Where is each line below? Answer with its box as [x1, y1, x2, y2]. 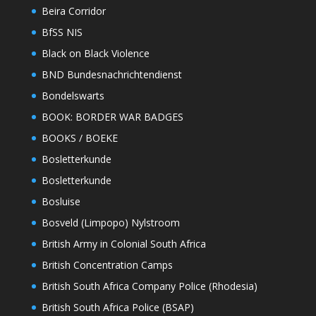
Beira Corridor [41, 4, 106, 18]
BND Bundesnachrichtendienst [41, 68, 182, 82]
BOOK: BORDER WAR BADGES [41, 110, 183, 124]
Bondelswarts [41, 89, 104, 103]
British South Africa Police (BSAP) [41, 300, 194, 315]
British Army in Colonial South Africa [41, 237, 206, 251]
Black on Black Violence [41, 47, 150, 61]
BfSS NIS [41, 25, 83, 39]
